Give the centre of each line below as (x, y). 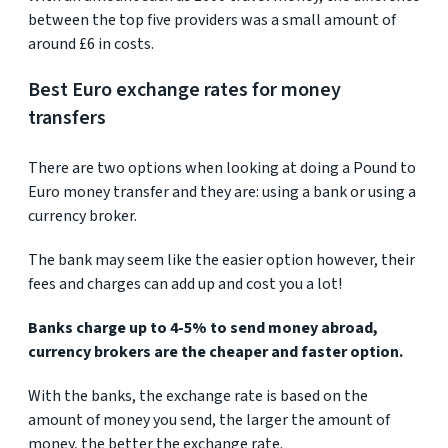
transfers (67, 118)
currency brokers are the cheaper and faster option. (215, 352)
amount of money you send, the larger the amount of (209, 420)
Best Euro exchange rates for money (184, 90)
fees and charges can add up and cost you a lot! (185, 284)
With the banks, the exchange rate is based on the (198, 396)
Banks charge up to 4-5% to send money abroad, (203, 328)
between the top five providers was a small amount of (212, 20)
